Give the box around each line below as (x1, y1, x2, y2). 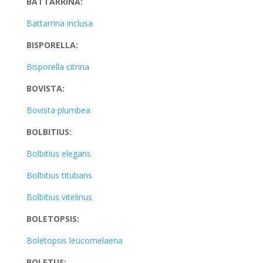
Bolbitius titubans (26, 170, 92, 181)
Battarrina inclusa (26, 18, 93, 29)
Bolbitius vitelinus (26, 191, 92, 203)
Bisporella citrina (26, 61, 89, 72)
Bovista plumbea (26, 104, 93, 116)
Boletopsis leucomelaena (26, 235, 123, 246)
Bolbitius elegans (26, 148, 91, 159)
